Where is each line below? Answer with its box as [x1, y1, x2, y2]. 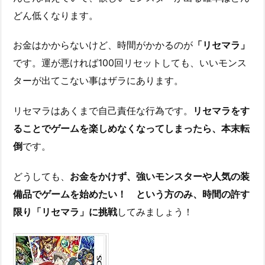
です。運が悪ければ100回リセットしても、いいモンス [13, 57, 247, 69]
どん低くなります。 [13, 9, 98, 21]
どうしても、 [13, 170, 70, 183]
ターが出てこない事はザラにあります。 [13, 75, 183, 87]
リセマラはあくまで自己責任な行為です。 [13, 105, 193, 117]
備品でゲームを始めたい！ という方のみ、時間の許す [13, 188, 250, 201]
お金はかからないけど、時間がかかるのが [13, 39, 193, 51]
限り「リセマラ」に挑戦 [13, 206, 117, 218]
